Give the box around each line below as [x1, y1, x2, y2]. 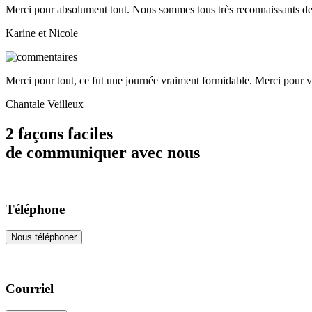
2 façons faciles [6, 124, 113, 143]
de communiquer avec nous [6, 143, 200, 162]
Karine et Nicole [6, 27, 78, 40]
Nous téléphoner [11, 232, 77, 243]
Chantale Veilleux [6, 98, 84, 111]
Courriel [6, 281, 54, 297]
